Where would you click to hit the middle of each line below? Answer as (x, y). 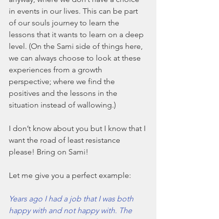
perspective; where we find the (63, 82)
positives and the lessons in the (64, 93)
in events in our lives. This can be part (74, 11)
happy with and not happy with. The (71, 211)
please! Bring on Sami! (49, 152)
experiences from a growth (56, 70)
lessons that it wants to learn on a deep (77, 35)
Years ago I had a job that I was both (72, 199)
